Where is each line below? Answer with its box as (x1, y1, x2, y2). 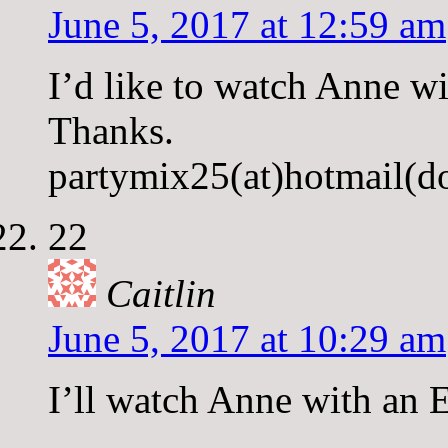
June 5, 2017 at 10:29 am (48, 316, 446, 360)
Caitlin (106, 271, 216, 315)
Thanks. (48, 108, 174, 152)
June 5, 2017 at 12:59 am (48, 2, 446, 46)
